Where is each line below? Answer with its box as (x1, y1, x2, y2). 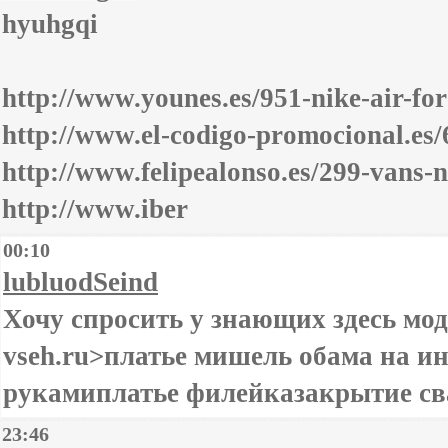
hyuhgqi (2, 9, 98, 39)
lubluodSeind (3, 267, 158, 297)
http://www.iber (2, 194, 188, 224)
